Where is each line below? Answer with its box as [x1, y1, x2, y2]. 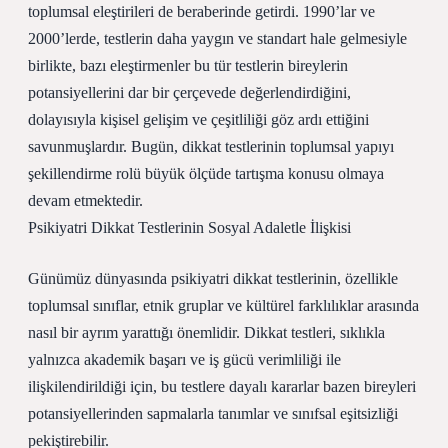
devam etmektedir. [28, 192, 143, 209]
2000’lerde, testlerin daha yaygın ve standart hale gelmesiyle [28, 30, 407, 47]
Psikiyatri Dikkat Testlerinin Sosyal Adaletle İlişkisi [28, 219, 351, 236]
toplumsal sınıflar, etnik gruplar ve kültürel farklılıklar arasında [28, 297, 419, 314]
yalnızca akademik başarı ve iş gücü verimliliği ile [28, 351, 341, 368]
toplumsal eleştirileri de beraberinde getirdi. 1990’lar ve [28, 3, 375, 20]
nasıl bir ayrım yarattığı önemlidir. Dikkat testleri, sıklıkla [28, 324, 385, 341]
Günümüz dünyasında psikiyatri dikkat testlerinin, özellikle [28, 270, 398, 287]
